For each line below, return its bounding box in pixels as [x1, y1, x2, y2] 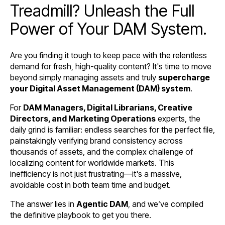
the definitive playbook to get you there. [10, 209, 151, 220]
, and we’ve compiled [128, 198, 203, 209]
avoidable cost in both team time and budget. [10, 179, 171, 190]
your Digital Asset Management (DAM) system [10, 83, 190, 93]
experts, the [156, 113, 200, 124]
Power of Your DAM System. [10, 19, 207, 39]
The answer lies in [10, 198, 76, 209]
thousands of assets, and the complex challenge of [10, 146, 193, 157]
